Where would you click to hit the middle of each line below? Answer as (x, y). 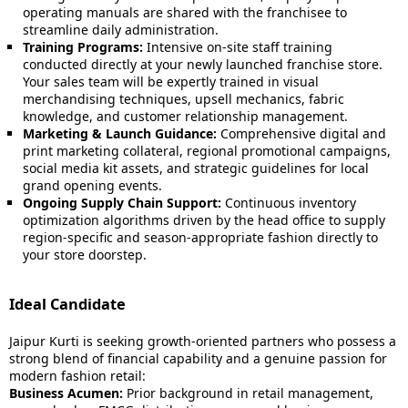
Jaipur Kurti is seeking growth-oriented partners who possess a (203, 341)
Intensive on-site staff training (238, 47)
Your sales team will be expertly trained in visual (171, 82)
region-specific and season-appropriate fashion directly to (200, 237)
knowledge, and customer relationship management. (185, 116)
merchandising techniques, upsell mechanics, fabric (184, 99)
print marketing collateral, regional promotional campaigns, (207, 151)
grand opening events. (92, 185)
